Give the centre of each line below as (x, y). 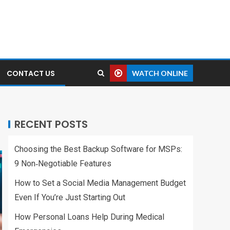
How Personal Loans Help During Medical (89, 217)
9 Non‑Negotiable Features (63, 164)
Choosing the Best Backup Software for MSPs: (98, 149)
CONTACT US (31, 73)
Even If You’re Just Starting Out (70, 197)
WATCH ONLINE (160, 73)
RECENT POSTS (51, 124)
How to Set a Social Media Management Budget (100, 183)
